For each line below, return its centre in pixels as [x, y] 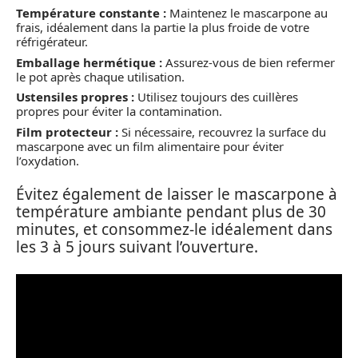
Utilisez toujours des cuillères [216, 97]
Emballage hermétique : [89, 62]
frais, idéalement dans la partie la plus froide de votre [163, 27]
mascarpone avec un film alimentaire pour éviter [150, 146]
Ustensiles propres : [75, 97]
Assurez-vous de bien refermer [249, 62]
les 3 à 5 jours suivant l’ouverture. [137, 247]
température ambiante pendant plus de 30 [171, 212]
